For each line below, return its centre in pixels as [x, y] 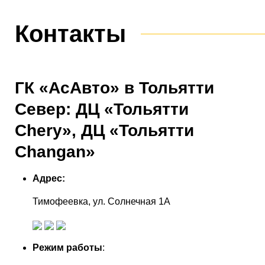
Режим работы [67, 248]
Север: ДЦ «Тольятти [102, 109]
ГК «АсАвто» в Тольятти [114, 88]
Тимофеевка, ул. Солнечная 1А [101, 201]
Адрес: [49, 178]
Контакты [70, 34]
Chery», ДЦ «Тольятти [104, 130]
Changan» [55, 152]
